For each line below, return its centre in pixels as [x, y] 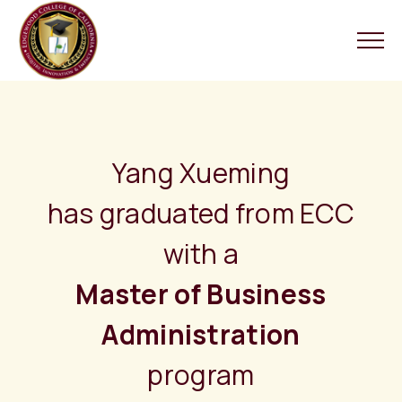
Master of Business [201, 294]
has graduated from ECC [201, 213]
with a [201, 253]
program [201, 375]
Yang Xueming [201, 173]
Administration [201, 334]
